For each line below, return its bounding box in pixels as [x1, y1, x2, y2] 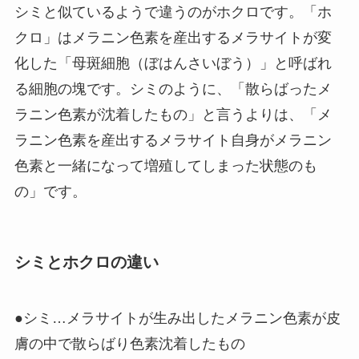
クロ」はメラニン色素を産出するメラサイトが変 [14, 30, 332, 46]
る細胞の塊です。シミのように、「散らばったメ [14, 81, 332, 98]
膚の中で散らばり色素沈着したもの [14, 335, 245, 352]
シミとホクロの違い [14, 253, 159, 272]
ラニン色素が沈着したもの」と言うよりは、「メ [14, 107, 332, 123]
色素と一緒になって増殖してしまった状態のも [14, 158, 317, 175]
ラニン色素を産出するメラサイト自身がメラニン [14, 132, 332, 149]
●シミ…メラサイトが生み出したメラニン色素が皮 [14, 309, 341, 326]
